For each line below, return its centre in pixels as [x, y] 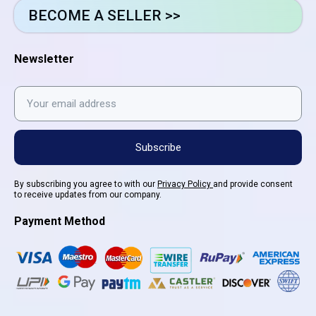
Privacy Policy [185, 184]
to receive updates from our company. [88, 195]
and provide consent [253, 184]
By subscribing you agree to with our [86, 184]
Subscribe [158, 147]
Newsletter [44, 59]
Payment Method [60, 221]
